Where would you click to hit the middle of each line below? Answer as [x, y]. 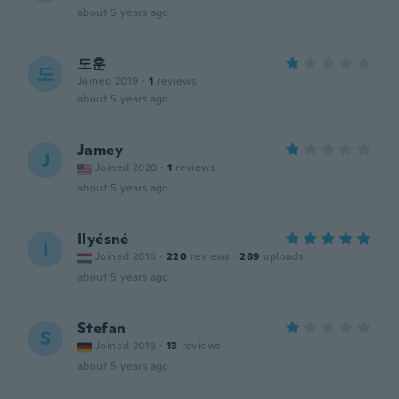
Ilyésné [103, 239]
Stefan [102, 328]
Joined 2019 [108, 81]
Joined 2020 [126, 167]
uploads [283, 256]
